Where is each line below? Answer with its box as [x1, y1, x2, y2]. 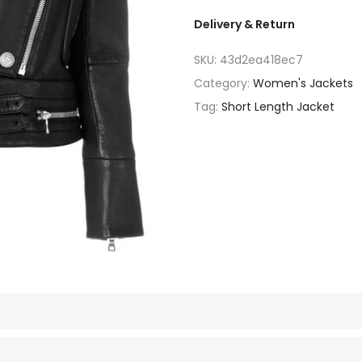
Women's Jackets [253, 75, 353, 91]
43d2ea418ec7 [220, 52, 303, 68]
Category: [194, 75, 253, 91]
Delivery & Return [194, 16, 295, 32]
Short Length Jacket [221, 99, 335, 115]
